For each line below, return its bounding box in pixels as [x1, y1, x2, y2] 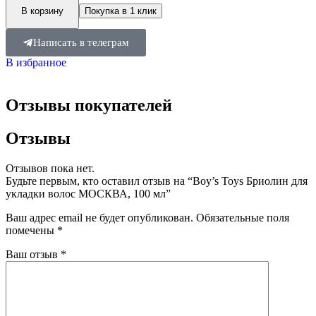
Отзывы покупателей [6, 96, 172, 115]
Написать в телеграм [33, 37, 129, 49]
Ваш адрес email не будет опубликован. [6, 212, 193, 224]
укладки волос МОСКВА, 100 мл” [6, 188, 171, 200]
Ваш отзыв [6, 248, 61, 261]
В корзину [21, 6, 63, 17]
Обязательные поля [196, 212, 289, 224]
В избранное [6, 56, 66, 69]
